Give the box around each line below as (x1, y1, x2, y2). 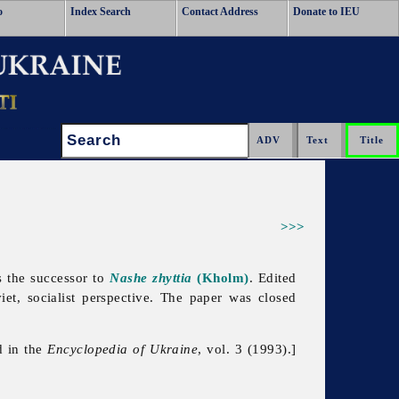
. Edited (248, 270, 297, 286)
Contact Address (182, 5, 258, 18)
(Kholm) (191, 270, 249, 286)
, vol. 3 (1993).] (198, 341, 297, 357)
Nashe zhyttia (110, 270, 192, 286)
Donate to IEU (293, 5, 360, 18)
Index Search (70, 5, 131, 18)
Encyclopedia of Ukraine (47, 341, 199, 357)
